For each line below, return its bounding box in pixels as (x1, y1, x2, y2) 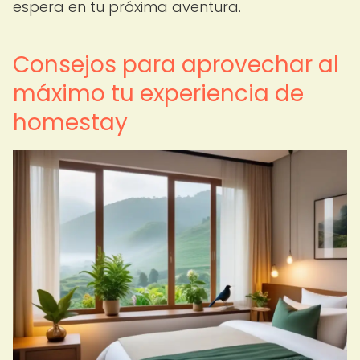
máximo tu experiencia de (13, 78, 304, 109)
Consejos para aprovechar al (13, 49, 339, 80)
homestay (13, 107, 128, 138)
